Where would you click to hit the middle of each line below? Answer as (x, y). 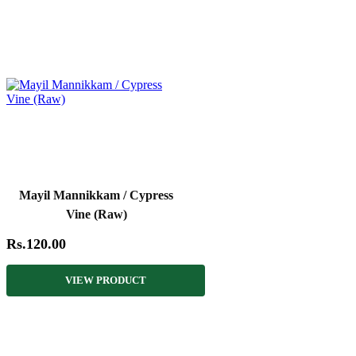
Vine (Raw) (96, 214)
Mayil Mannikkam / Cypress (96, 195)
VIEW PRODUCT (106, 280)
